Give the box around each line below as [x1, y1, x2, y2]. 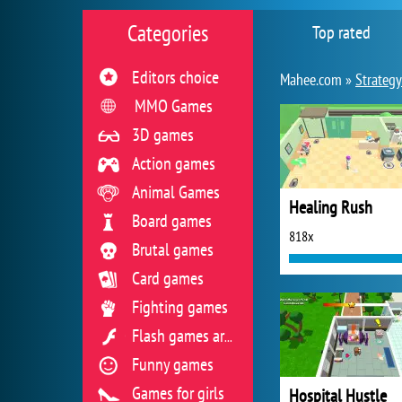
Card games [132, 267, 204, 290]
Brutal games [132, 238, 214, 261]
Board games [132, 209, 212, 232]
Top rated [312, 21, 371, 44]
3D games [132, 123, 194, 146]
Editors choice [132, 66, 219, 89]
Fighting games [132, 295, 228, 319]
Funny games [132, 353, 214, 376]
